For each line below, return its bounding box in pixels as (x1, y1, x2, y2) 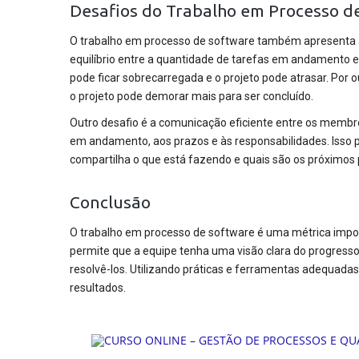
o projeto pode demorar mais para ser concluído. (70, 90, 313, 103)
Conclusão (70, 192, 151, 212)
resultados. (70, 281, 126, 295)
